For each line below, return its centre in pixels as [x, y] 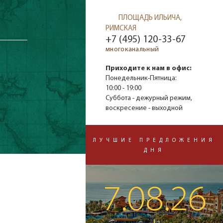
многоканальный [132, 50]
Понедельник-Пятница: [141, 79]
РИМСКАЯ [121, 29]
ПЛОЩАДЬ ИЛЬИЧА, [150, 18]
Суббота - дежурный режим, [149, 99]
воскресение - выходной [144, 109]
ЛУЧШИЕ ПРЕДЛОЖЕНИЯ [154, 141]
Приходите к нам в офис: [149, 69]
